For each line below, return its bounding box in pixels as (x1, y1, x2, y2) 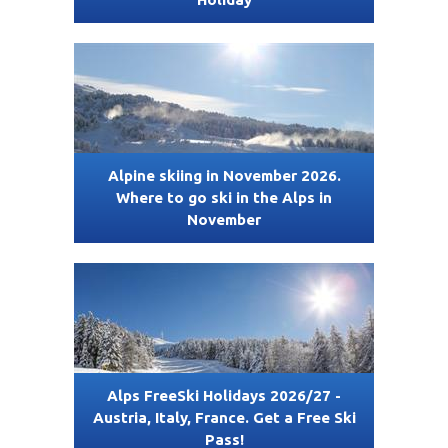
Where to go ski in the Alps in (116, 189, 332, 207)
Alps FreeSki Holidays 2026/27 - (107, 387, 341, 405)
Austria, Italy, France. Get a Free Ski (92, 409, 356, 427)
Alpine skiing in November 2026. (107, 167, 341, 185)
